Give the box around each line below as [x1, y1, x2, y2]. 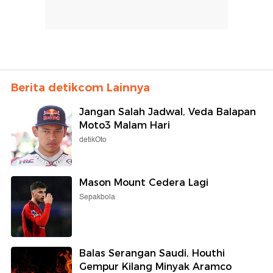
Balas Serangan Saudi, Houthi [79, 247, 225, 259]
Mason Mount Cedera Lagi [79, 176, 208, 188]
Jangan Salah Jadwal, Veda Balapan [79, 105, 256, 118]
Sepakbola [79, 191, 115, 203]
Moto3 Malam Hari [79, 119, 170, 131]
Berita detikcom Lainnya [11, 80, 150, 94]
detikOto [79, 133, 107, 146]
